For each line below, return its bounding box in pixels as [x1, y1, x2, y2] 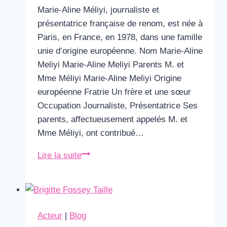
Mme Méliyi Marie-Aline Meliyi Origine [37, 73, 181, 83]
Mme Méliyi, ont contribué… [37, 128, 144, 138]
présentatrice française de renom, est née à [37, 19, 203, 28]
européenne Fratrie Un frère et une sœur [37, 87, 191, 97]
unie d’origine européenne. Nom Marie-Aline [37, 46, 203, 56]
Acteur [37, 211, 62, 220]
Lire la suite [37, 150, 82, 160]
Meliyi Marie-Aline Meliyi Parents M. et [37, 60, 184, 69]
